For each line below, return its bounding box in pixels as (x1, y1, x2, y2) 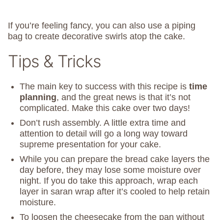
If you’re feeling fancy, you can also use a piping (8, 21, 195, 31)
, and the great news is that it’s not (56, 92, 191, 103)
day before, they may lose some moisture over (20, 165, 201, 175)
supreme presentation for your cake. (20, 139, 161, 150)
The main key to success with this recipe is (20, 82, 189, 92)
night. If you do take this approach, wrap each (20, 176, 198, 186)
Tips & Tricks (8, 51, 101, 72)
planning (20, 92, 56, 103)
